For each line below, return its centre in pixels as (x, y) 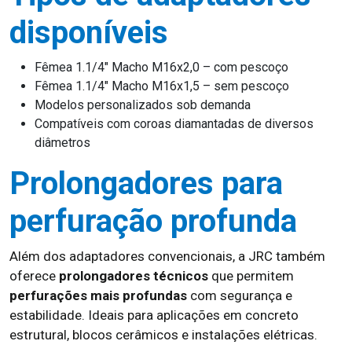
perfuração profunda (153, 221)
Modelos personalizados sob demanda (143, 105)
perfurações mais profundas (98, 295)
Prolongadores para (146, 183)
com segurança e (240, 295)
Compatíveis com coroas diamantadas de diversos (174, 124)
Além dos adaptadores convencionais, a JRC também (167, 256)
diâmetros (62, 143)
